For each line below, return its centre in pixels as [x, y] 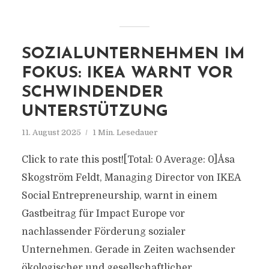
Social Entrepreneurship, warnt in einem [119, 196]
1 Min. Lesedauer [125, 132]
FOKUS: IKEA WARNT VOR [127, 74]
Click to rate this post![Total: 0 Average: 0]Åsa [128, 160]
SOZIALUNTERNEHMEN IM [133, 54]
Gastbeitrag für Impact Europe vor [103, 214]
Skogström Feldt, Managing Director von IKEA [131, 178]
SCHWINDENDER [92, 93]
